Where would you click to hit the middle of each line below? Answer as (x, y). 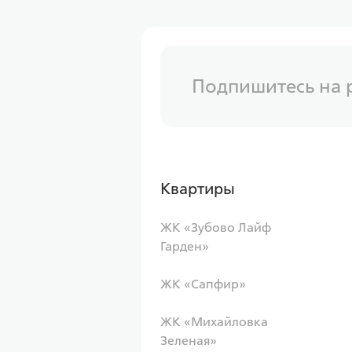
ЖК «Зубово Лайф (216, 227)
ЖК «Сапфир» (203, 284)
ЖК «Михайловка (214, 322)
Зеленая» (189, 341)
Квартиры (198, 189)
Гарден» (185, 246)
